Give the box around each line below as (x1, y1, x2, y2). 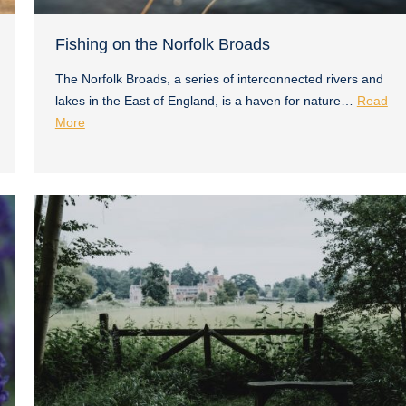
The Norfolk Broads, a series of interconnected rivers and (54, 71, 383, 86)
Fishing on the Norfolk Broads (54, 34, 270, 53)
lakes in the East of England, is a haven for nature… (54, 92, 357, 108)
